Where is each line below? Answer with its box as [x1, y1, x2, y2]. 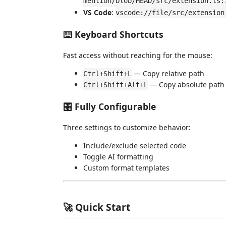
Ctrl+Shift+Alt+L [83, 81, 148, 89]
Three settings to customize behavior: [63, 123, 191, 132]
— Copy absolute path [148, 80, 224, 89]
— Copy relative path [132, 69, 204, 78]
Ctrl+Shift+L [83, 70, 132, 78]
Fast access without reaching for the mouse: [63, 50, 212, 60]
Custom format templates [83, 163, 169, 173]
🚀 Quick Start [63, 200, 130, 214]
